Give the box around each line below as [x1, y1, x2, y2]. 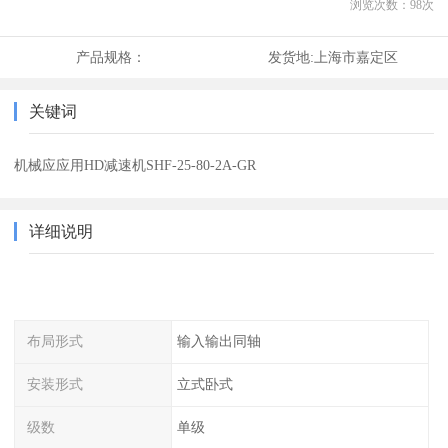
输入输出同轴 [176, 333, 261, 350]
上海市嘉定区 [313, 49, 398, 66]
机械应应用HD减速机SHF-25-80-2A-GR [14, 157, 257, 174]
